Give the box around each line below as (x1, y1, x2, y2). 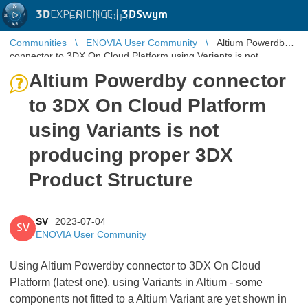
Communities (10, 37, 67, 48)
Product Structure (29, 169, 193, 190)
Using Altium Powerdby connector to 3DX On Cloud (10, 260, 261, 272)
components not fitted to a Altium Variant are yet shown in (10, 293, 287, 305)
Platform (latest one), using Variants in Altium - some (10, 276, 263, 288)
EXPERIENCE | (50, 9, 122, 20)
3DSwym (122, 9, 168, 20)
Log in (104, 10, 134, 21)
